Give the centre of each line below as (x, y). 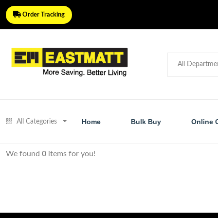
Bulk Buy (146, 122)
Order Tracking (43, 15)
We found (24, 154)
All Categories (37, 122)
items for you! (71, 154)
